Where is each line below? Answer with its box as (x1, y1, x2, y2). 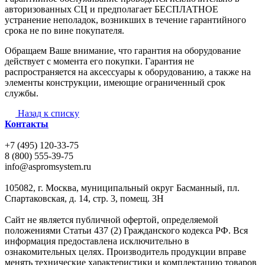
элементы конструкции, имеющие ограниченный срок (5, 77, 225, 88)
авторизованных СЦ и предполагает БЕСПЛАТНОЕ (5, 4, 218, 14)
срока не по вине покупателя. (5, 25, 124, 35)
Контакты (5, 118, 49, 129)
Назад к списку (18, 108, 79, 118)
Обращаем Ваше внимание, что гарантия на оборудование (5, 45, 241, 56)
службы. (5, 88, 38, 98)
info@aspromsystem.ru (5, 161, 91, 172)
